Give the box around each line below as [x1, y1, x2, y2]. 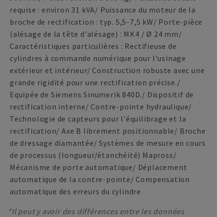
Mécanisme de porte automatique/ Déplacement [10, 162, 187, 172]
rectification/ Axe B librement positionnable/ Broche [10, 126, 206, 136]
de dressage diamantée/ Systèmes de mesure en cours [10, 138, 206, 148]
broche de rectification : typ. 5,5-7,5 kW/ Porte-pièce [10, 17, 203, 27]
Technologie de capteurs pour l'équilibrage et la [10, 114, 186, 124]
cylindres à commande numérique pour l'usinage [10, 53, 186, 63]
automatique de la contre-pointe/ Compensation [10, 174, 190, 184]
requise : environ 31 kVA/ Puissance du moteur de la [10, 5, 196, 15]
